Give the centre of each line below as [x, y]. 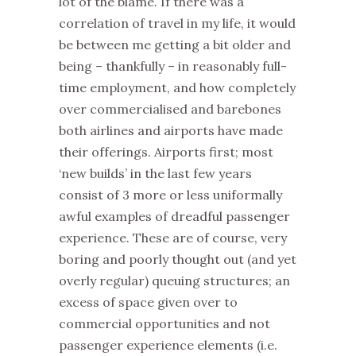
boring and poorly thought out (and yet [178, 259]
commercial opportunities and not [164, 323]
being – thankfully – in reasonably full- [173, 66]
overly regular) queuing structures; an [174, 281]
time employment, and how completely [177, 87]
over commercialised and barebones [170, 109]
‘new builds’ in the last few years [155, 173]
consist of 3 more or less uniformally [170, 195]
